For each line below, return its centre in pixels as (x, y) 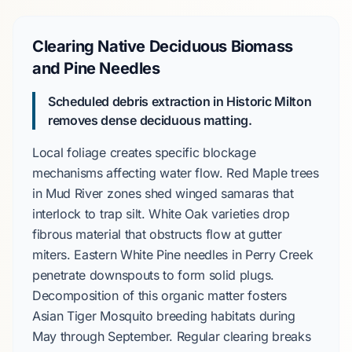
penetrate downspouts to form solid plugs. (153, 275)
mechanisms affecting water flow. (130, 173)
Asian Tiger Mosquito (93, 316)
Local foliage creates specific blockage (144, 152)
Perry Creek (279, 255)
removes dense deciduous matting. (150, 120)
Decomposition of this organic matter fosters (159, 295)
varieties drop (249, 214)
